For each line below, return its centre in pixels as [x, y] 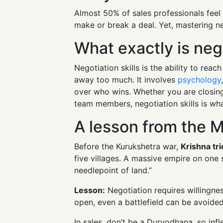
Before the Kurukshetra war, [128, 146]
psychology [200, 79]
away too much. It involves [126, 79]
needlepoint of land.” [113, 170]
